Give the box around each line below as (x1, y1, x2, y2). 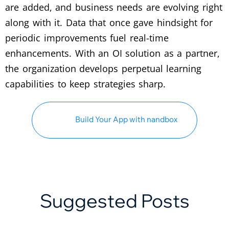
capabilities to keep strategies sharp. (5, 77, 166, 90)
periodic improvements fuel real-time (5, 31, 169, 44)
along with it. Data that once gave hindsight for (5, 16, 213, 29)
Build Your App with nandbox (75, 114, 177, 124)
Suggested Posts (39, 189, 190, 212)
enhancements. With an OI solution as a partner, (5, 47, 220, 59)
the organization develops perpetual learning (5, 62, 202, 75)
